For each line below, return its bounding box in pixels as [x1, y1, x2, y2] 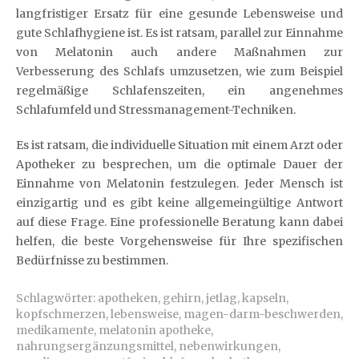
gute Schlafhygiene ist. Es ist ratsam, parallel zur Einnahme [16, 26, 343, 40]
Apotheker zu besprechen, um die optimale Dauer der [16, 157, 343, 171]
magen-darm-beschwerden [184, 307, 341, 321]
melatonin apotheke [99, 323, 211, 337]
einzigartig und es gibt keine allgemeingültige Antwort [16, 196, 343, 210]
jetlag [206, 291, 237, 305]
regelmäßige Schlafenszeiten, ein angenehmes [16, 83, 343, 98]
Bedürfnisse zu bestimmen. [16, 253, 168, 268]
